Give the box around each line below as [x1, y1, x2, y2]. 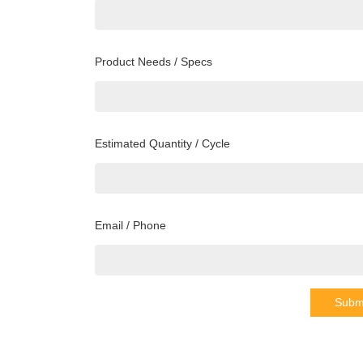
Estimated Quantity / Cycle [95, 137, 230, 151]
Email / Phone [95, 219, 166, 233]
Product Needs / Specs [95, 55, 212, 69]
